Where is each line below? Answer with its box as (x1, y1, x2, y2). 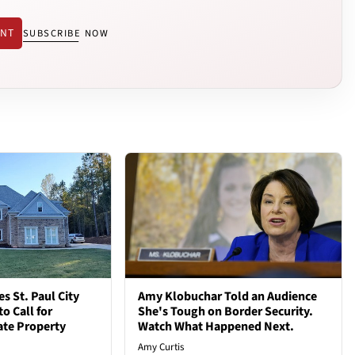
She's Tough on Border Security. (138, 303, 314, 321)
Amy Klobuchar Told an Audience (138, 288, 318, 306)
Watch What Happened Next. (138, 318, 295, 336)
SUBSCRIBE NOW (22, 25, 109, 40)
